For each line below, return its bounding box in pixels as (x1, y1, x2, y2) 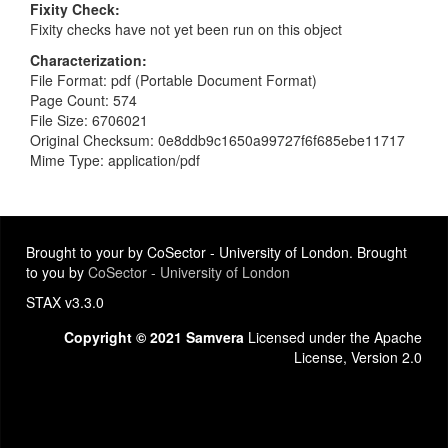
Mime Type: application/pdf (30, 149, 200, 170)
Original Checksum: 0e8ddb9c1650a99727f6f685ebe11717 (30, 129, 405, 150)
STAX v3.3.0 (26, 292, 104, 312)
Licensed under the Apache (244, 327, 422, 347)
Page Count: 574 (30, 89, 137, 110)
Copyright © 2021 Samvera (64, 327, 244, 347)
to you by (26, 262, 88, 282)
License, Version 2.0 (294, 347, 422, 367)
